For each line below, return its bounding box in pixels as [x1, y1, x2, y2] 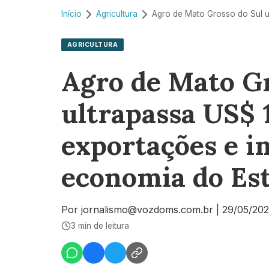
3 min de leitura [71, 220, 129, 231]
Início [61, 9, 82, 19]
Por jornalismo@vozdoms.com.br [61, 203, 213, 216]
